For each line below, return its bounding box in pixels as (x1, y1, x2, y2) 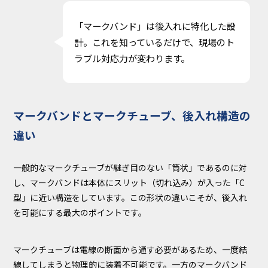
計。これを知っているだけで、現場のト (74, 35, 234, 48)
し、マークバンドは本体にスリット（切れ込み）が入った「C (13, 176, 245, 188)
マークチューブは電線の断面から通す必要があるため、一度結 (13, 243, 248, 256)
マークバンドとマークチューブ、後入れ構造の (13, 107, 251, 123)
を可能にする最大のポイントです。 (13, 206, 147, 218)
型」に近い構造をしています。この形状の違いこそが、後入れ (13, 191, 248, 203)
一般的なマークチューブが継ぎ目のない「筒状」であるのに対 (13, 161, 248, 173)
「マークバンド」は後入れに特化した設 (74, 19, 236, 32)
